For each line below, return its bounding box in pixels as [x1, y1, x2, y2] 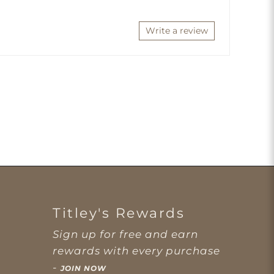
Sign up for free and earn [53, 228, 198, 240]
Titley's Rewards [53, 204, 185, 221]
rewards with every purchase [53, 244, 220, 257]
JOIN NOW [61, 263, 106, 273]
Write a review [145, 25, 208, 36]
